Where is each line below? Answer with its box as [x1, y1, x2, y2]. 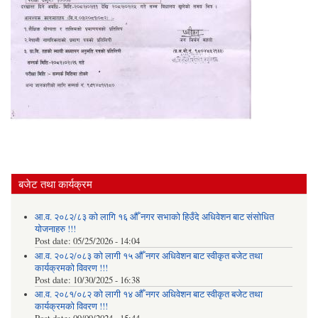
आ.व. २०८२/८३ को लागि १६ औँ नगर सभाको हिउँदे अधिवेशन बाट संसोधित [34, 211, 274, 224]
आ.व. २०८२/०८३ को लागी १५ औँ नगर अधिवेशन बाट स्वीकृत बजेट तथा [34, 249, 263, 262]
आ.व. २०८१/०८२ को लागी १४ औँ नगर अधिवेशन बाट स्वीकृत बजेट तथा [34, 288, 263, 301]
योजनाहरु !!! [34, 223, 76, 236]
